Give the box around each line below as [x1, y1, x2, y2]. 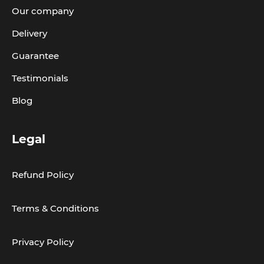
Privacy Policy [12, 236, 74, 247]
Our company [12, 5, 74, 16]
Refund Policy [12, 169, 74, 180]
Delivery [12, 27, 47, 39]
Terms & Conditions [12, 202, 99, 214]
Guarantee [12, 49, 59, 61]
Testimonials [12, 72, 68, 84]
